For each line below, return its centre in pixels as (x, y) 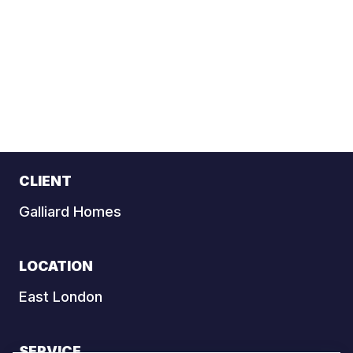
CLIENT (45, 181)
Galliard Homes (70, 212)
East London (61, 297)
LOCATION (56, 266)
